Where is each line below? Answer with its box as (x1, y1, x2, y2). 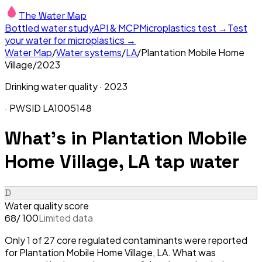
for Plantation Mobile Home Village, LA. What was (5, 246, 216, 258)
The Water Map (19, 9, 87, 22)
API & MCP (94, 22, 139, 34)
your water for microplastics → (5, 34, 136, 46)
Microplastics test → (139, 22, 227, 34)
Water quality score (5, 199, 89, 212)
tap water (150, 150, 239, 174)
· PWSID (5, 102, 43, 114)
